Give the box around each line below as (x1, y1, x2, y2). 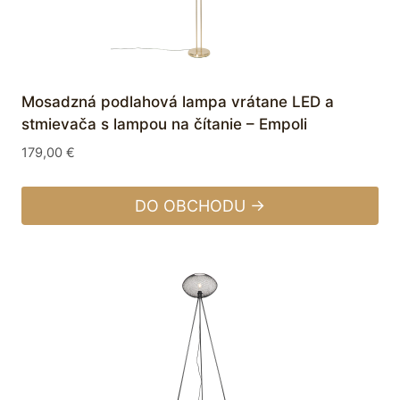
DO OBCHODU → (135, 196, 265, 215)
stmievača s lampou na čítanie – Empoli (21, 114, 307, 133)
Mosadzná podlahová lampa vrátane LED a (21, 92, 334, 111)
